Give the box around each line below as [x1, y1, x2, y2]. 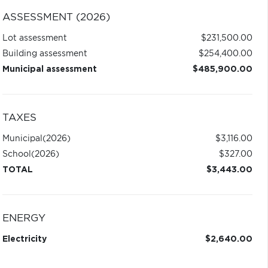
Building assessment [2, 50, 87, 58]
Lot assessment [2, 34, 67, 42]
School [2, 150, 31, 159]
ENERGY [2, 214, 45, 223]
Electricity [2, 235, 47, 243]
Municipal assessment [2, 65, 97, 74]
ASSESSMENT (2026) [2, 13, 110, 22]
